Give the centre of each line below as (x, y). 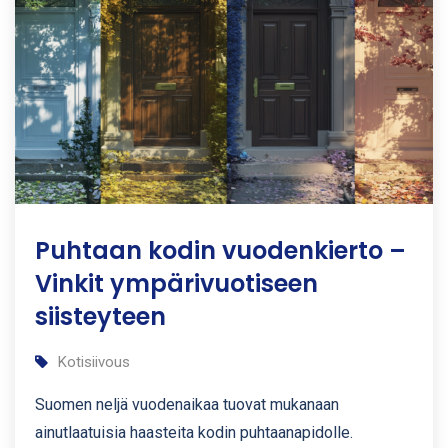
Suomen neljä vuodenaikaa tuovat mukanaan (187, 404)
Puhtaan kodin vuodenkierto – (220, 250)
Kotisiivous (94, 361)
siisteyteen (100, 316)
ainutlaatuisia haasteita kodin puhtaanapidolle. (194, 432)
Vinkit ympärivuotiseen (176, 283)
